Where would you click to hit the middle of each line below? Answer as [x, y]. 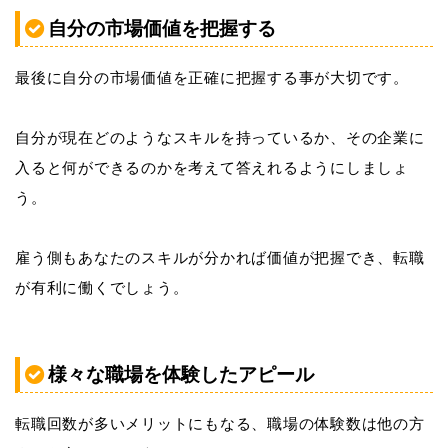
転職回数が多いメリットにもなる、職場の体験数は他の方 [220, 424]
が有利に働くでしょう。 [102, 287]
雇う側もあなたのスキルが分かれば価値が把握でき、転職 [220, 257]
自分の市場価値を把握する [162, 28]
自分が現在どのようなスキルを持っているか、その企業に [220, 137]
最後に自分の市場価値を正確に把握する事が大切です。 [212, 77]
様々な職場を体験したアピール [181, 375]
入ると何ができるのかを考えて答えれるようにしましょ [212, 167]
